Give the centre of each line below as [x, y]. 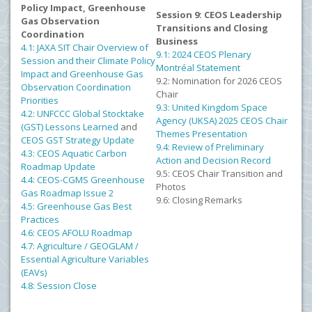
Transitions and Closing [212, 28]
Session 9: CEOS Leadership [219, 15]
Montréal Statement [199, 68]
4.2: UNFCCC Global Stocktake [83, 114]
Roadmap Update [58, 166]
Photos [172, 187]
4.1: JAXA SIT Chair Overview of [85, 47]
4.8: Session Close [60, 286]
